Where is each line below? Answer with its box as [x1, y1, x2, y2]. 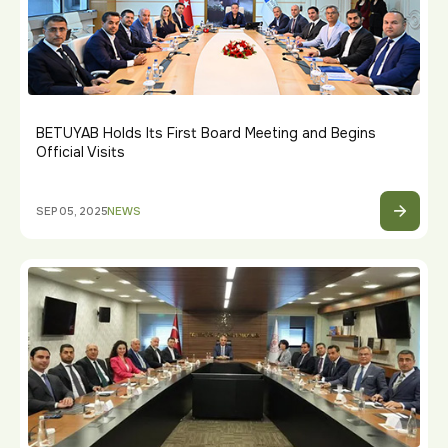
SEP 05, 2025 [36, 203, 108, 218]
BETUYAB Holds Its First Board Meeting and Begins [36, 124, 376, 142]
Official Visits [36, 143, 125, 161]
